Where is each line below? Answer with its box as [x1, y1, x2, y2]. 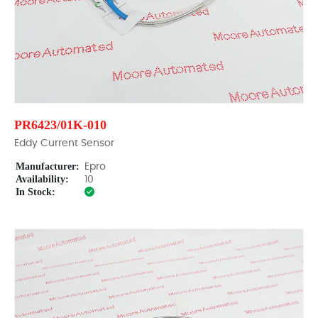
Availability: [16, 174, 69, 185]
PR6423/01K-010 [14, 118, 106, 132]
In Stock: [16, 187, 55, 197]
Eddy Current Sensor [14, 138, 114, 148]
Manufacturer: [16, 161, 79, 172]
